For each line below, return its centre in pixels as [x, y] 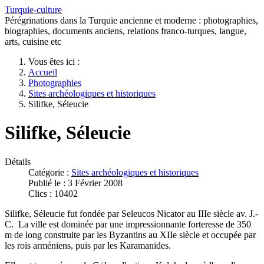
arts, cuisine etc [33, 42]
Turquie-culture [33, 10]
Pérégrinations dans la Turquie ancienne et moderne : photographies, [131, 20]
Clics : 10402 [53, 193]
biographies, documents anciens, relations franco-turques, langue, [126, 31]
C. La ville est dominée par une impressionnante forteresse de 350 [128, 224]
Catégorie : [50, 172]
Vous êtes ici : [56, 62]
